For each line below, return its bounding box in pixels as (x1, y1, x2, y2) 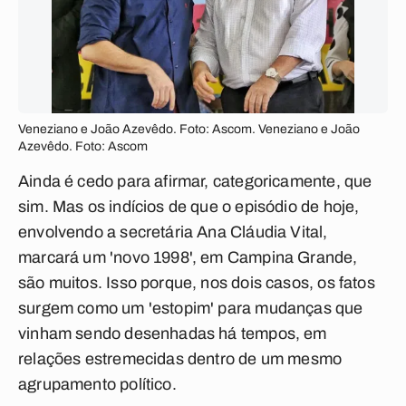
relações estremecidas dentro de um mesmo (18, 350, 343, 368)
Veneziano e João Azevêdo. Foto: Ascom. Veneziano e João (18, 122, 360, 136)
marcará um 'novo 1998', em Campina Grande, (18, 248, 358, 266)
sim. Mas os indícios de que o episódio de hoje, (18, 198, 360, 216)
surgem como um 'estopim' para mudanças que (18, 299, 363, 317)
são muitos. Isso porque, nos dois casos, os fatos (18, 274, 375, 292)
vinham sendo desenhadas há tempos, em (18, 324, 327, 343)
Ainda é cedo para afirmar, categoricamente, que (18, 172, 372, 190)
